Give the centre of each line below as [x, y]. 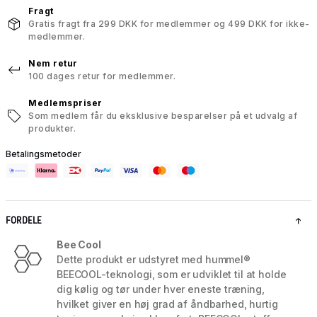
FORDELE [24, 221]
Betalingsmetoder [44, 154]
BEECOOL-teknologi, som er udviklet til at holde [172, 275]
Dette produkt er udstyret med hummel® [154, 260]
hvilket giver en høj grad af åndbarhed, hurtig [167, 304]
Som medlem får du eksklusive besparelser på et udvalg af [163, 116]
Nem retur [53, 64]
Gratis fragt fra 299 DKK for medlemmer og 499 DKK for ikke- [169, 24]
